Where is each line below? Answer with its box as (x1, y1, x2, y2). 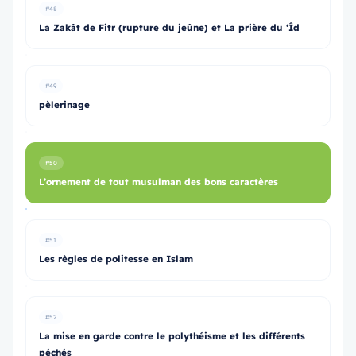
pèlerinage (39, 99, 90, 110)
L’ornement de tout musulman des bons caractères (39, 176, 278, 188)
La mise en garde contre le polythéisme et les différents (39, 330, 305, 342)
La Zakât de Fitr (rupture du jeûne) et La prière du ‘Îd (39, 21, 300, 33)
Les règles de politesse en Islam (39, 253, 193, 265)
